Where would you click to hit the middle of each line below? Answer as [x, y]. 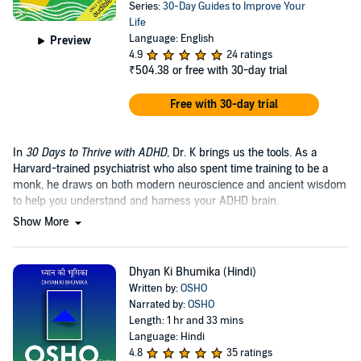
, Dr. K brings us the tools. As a [242, 152]
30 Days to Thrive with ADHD [96, 152]
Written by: [154, 288]
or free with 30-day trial [229, 70]
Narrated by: [158, 304]
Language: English [171, 38]
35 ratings [249, 353]
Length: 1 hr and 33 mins [186, 320]
